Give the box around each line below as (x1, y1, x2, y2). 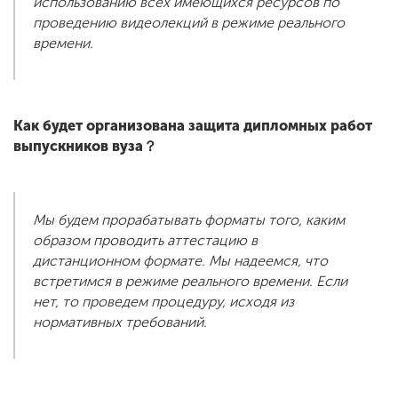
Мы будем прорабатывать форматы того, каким (33, 211, 345, 229)
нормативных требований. (33, 314, 214, 331)
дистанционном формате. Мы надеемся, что (33, 252, 328, 270)
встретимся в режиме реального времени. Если (33, 273, 347, 291)
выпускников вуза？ (13, 138, 157, 155)
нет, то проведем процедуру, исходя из (33, 293, 294, 311)
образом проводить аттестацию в (33, 232, 258, 250)
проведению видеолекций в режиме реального (33, 14, 345, 32)
